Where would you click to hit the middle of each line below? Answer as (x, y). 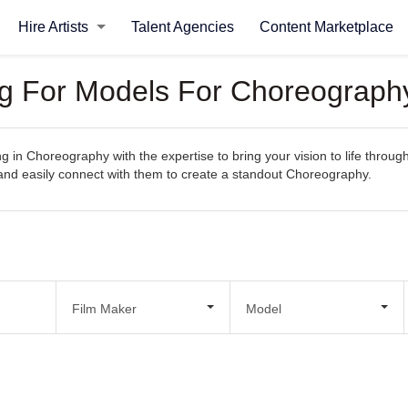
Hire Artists (55, 27)
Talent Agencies (182, 27)
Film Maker (104, 308)
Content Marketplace (326, 27)
